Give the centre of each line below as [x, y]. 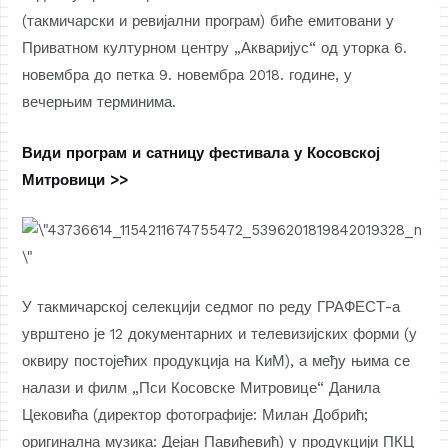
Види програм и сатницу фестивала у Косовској [201, 152]
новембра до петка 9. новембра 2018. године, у [187, 75]
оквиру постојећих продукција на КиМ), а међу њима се [216, 361]
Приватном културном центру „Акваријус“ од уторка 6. [215, 48]
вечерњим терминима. [99, 102]
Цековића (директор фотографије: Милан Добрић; [195, 415]
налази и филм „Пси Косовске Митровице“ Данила [201, 388]
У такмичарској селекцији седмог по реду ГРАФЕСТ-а [211, 307]
